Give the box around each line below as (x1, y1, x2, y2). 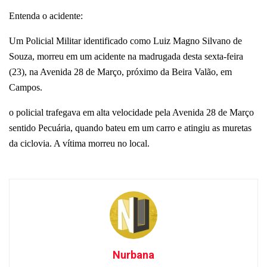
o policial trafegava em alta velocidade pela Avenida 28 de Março (9, 107, 254, 117)
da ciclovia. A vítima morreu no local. (9, 138, 150, 148)
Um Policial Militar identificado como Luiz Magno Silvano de (9, 35, 242, 46)
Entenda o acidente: (9, 10, 83, 21)
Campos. (9, 82, 42, 92)
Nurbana (113, 248, 154, 261)
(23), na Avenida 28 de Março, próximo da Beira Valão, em (9, 66, 232, 77)
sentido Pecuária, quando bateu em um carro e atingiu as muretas (9, 122, 252, 133)
